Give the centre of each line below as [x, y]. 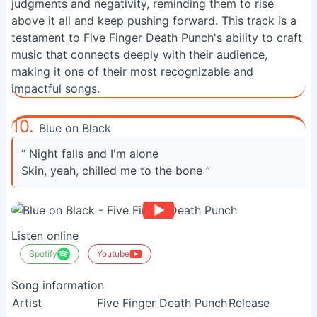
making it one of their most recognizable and [132, 71]
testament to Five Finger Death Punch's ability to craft [157, 38]
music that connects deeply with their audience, [139, 54]
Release [249, 303]
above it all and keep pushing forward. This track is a [154, 21]
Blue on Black [75, 128]
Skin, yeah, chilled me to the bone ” [116, 171]
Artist [27, 303]
